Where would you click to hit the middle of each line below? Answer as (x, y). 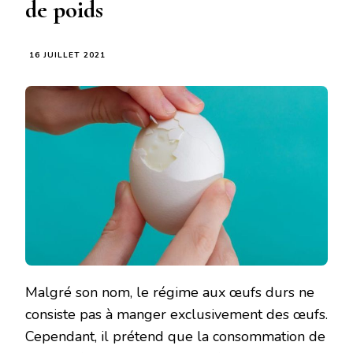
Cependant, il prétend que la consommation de (175, 337)
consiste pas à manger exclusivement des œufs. (176, 315)
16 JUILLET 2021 (67, 56)
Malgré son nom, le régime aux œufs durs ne (170, 293)
